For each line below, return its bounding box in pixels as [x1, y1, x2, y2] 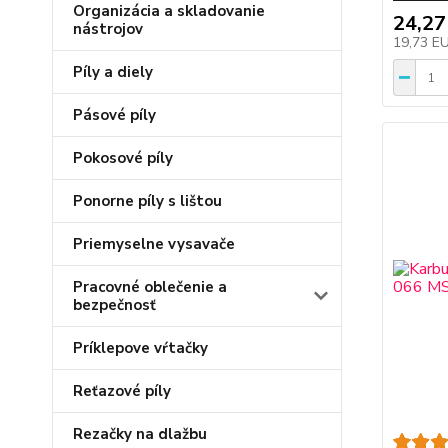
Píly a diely [73, 62, 153, 82]
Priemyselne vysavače [73, 234, 235, 254]
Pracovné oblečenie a [73, 277, 227, 297]
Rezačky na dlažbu [73, 424, 207, 444]
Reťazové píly [73, 381, 171, 401]
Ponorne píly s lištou [73, 191, 222, 211]
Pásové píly [73, 105, 156, 125]
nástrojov [73, 19, 143, 39]
